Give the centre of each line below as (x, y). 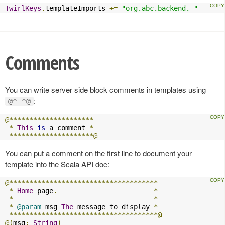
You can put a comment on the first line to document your (98, 153)
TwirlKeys (23, 8)
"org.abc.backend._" (160, 8)
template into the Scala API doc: (57, 164)
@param (29, 207)
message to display (114, 207)
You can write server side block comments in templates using (105, 89)
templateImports (77, 8)
